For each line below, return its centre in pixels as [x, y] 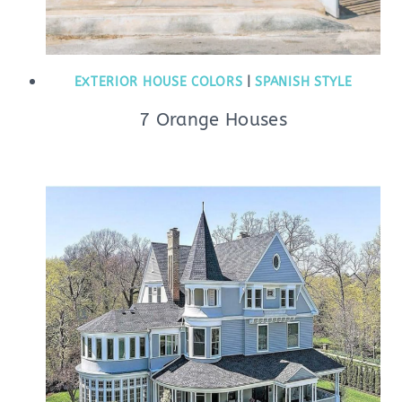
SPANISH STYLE [304, 82]
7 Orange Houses [213, 120]
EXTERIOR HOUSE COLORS [158, 82]
